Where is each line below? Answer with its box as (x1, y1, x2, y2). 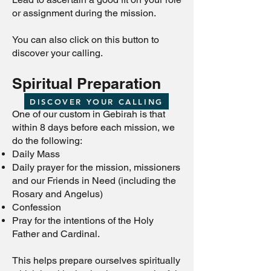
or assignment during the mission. (12, 7, 158, 19)
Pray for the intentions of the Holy (12, 215, 154, 226)
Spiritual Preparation (12, 74, 169, 93)
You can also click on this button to (12, 34, 159, 45)
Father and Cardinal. (12, 228, 100, 240)
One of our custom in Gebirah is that (12, 108, 165, 120)
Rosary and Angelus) (12, 188, 110, 200)
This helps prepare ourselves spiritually (12, 255, 180, 266)
